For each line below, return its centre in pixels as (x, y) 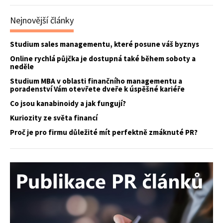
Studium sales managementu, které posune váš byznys (105, 44)
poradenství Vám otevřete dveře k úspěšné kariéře (97, 89)
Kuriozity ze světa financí (54, 118)
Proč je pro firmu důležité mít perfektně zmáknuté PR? (104, 132)
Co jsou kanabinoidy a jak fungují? (68, 103)
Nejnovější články (42, 20)
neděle (22, 66)
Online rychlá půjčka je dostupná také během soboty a (103, 58)
